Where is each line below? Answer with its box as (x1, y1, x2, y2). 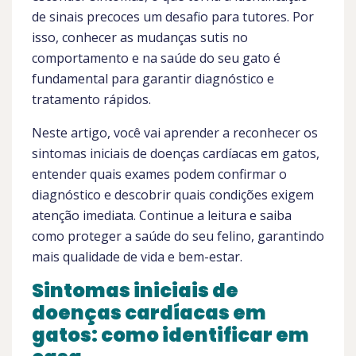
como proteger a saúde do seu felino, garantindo (32, 227, 324, 245)
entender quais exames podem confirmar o (32, 165, 287, 183)
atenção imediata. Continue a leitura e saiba (32, 207, 292, 224)
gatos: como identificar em (32, 322, 309, 348)
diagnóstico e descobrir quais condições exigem (32, 186, 314, 203)
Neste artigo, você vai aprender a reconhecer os (32, 124, 318, 141)
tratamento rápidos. (32, 91, 151, 108)
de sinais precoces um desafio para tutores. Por (32, 8, 314, 25)
